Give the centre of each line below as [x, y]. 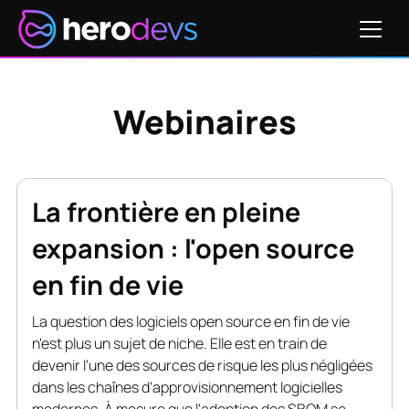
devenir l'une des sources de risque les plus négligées [202, 365]
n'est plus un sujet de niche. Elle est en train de [179, 343]
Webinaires [204, 122]
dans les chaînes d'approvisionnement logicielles [187, 387]
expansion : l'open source [193, 248]
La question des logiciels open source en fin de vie [190, 321]
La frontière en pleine [166, 212]
